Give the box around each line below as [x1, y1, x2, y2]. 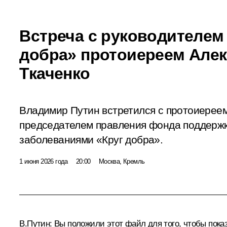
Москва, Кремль [98, 157, 145, 165]
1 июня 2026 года [19, 157, 68, 165]
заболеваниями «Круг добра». [19, 133, 163, 146]
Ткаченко [19, 64, 90, 83]
